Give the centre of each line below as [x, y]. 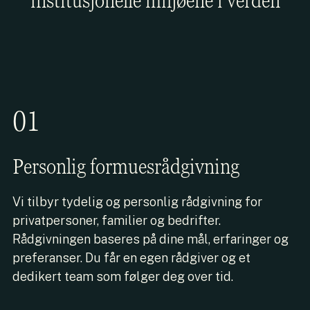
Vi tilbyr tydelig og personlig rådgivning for [137, 201]
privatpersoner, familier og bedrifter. [117, 220]
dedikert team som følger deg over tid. [123, 276]
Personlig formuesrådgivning [126, 166]
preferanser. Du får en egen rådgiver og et [131, 257]
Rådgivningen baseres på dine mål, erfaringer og [151, 239]
